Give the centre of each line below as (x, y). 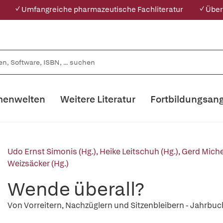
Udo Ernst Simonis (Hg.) (52, 152)
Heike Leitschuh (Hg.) (139, 152)
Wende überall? (76, 189)
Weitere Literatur (98, 99)
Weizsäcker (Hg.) (38, 164)
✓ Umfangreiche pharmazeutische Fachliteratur (99, 9)
